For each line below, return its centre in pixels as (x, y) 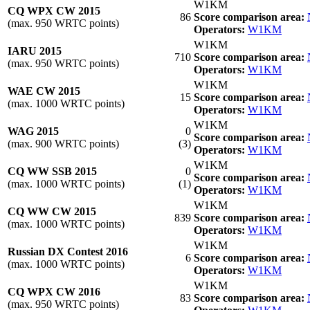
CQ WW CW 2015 (52, 211)
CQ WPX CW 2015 (54, 10)
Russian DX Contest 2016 (68, 251)
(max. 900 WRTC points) (63, 143)
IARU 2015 (35, 51)
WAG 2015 (33, 131)
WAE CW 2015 (44, 91)
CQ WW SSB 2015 (52, 171)
